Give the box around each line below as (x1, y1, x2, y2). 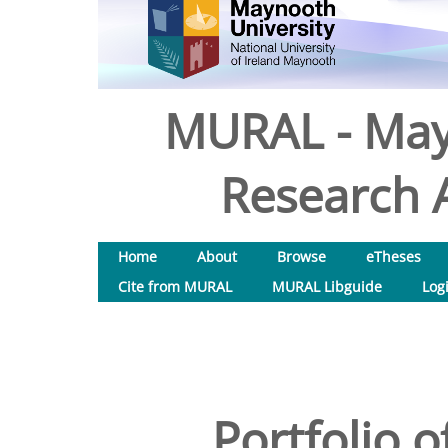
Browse (277, 247, 326, 266)
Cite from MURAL (118, 277, 232, 296)
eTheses (366, 247, 421, 266)
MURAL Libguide (272, 277, 382, 296)
